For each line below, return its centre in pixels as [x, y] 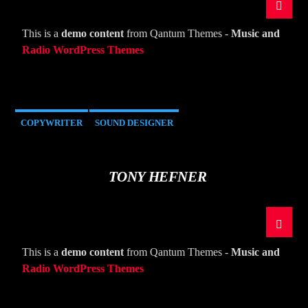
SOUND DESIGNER [134, 123]
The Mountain [101, 157]
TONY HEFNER [157, 177]
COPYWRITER [52, 123]
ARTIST [34, 38]
